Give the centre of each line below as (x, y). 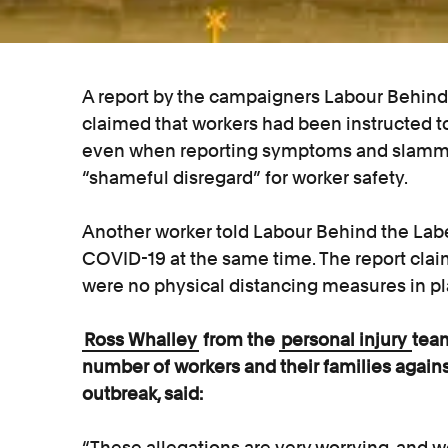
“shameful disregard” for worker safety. (245, 177)
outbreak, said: (142, 393)
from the (239, 339)
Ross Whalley (140, 339)
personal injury (345, 339)
